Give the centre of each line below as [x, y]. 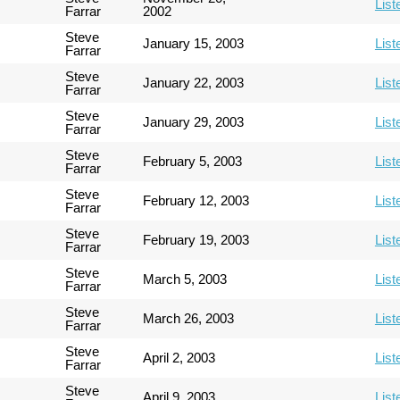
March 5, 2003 [185, 279]
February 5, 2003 [193, 161]
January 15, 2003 [194, 43]
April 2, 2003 [179, 358]
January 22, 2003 [194, 83]
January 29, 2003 [194, 122]
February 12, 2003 [196, 200]
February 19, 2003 [196, 240]
